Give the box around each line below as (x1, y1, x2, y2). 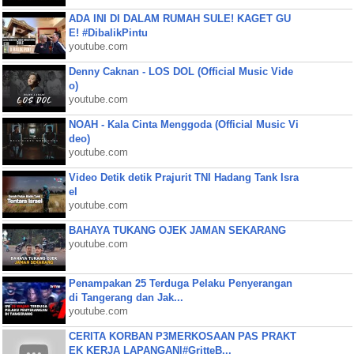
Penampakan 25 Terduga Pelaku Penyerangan (68, 277, 292, 289)
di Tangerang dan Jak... (68, 292, 183, 303)
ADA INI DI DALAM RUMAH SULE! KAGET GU (68, 13, 291, 24)
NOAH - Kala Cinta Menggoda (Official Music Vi (68, 119, 299, 130)
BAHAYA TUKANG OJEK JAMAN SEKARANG (68, 224, 286, 236)
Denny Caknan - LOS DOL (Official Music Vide (68, 66, 293, 77)
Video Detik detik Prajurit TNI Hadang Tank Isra (68, 171, 299, 183)
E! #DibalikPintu (68, 27, 148, 39)
